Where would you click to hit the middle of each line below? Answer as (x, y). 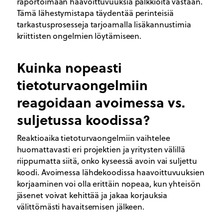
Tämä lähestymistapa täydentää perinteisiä (95, 13)
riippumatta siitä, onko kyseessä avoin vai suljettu (107, 161)
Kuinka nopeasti (69, 67)
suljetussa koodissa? (83, 119)
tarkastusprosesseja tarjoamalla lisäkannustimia (104, 24)
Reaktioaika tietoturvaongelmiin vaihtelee (93, 138)
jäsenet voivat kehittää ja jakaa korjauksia (92, 195)
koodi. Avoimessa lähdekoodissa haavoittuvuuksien (111, 172)
